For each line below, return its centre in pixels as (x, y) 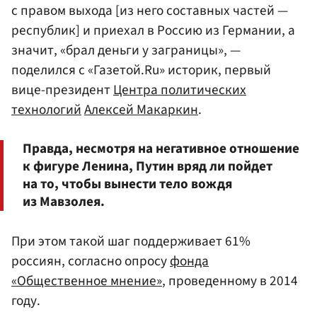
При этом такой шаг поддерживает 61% (131, 241)
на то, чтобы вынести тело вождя (127, 184)
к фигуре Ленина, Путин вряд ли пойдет (148, 166)
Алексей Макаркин (141, 110)
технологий (46, 110)
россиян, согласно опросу (91, 261)
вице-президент (62, 90)
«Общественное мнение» (87, 281)
